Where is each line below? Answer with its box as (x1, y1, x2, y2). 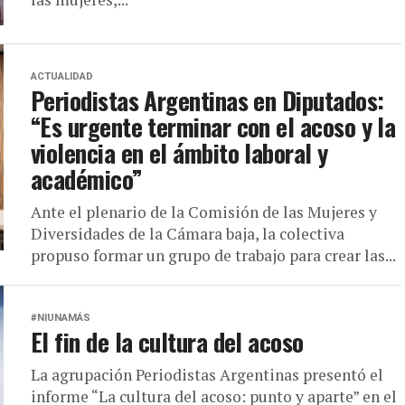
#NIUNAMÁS (31, 312, 90, 324)
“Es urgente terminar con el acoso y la (31, 108, 396, 145)
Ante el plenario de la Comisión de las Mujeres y (31, 202, 377, 222)
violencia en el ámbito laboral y (31, 135, 328, 171)
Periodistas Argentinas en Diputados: (31, 82, 384, 118)
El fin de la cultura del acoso (31, 324, 304, 360)
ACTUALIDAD (31, 71, 93, 82)
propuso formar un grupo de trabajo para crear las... (31, 245, 396, 266)
